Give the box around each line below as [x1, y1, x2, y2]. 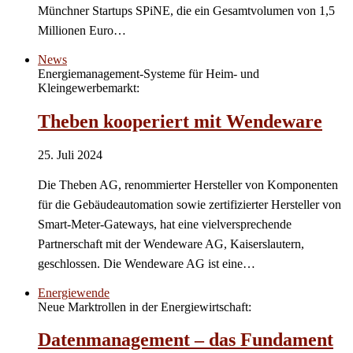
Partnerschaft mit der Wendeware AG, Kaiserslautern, [38, 236, 304, 251]
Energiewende [38, 285, 110, 299]
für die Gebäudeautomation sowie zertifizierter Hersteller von [38, 197, 341, 211]
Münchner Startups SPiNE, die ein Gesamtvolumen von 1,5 [38, 3, 335, 17]
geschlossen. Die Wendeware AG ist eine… [38, 256, 255, 270]
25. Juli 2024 [38, 147, 102, 162]
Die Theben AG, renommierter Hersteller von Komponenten [38, 177, 338, 191]
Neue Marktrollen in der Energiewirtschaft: [38, 299, 251, 314]
